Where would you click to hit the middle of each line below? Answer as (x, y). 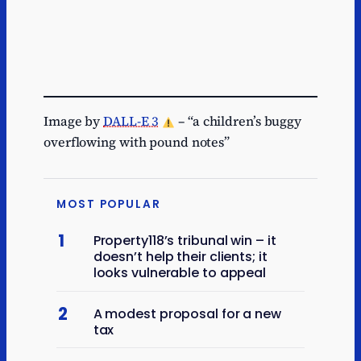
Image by (74, 121)
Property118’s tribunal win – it (185, 241)
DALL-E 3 (131, 121)
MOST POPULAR (109, 205)
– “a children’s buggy (239, 121)
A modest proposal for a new (187, 314)
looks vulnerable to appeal (180, 273)
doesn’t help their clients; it (180, 257)
